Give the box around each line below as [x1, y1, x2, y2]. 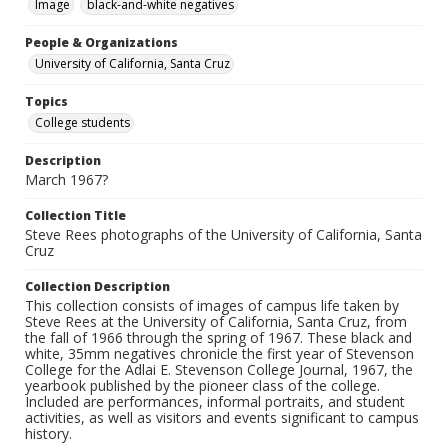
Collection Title [25, 207, 126, 225]
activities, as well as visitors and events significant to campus [25, 408, 419, 428]
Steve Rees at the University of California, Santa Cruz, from [25, 312, 407, 332]
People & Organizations [25, 34, 178, 52]
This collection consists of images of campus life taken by [25, 296, 399, 316]
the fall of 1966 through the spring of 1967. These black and [25, 328, 412, 348]
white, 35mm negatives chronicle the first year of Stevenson [25, 344, 414, 364]
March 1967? [25, 170, 108, 190]
